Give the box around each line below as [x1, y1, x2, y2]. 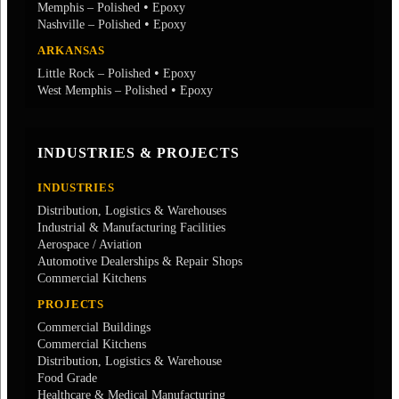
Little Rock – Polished [37, 66, 151, 80]
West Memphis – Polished [37, 83, 167, 97]
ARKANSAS [37, 43, 106, 57]
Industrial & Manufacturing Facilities [37, 220, 225, 234]
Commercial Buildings [37, 320, 151, 334]
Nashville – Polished [37, 17, 141, 31]
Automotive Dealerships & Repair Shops [37, 254, 242, 268]
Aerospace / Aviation [37, 237, 142, 251]
